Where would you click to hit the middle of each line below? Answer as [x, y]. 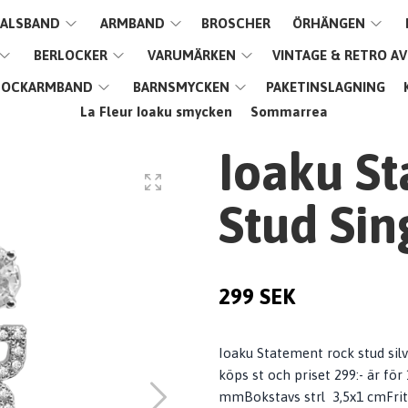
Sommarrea [289, 112]
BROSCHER [235, 23]
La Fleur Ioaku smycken [156, 112]
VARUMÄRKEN [191, 55]
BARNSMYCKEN [181, 87]
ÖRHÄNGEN [328, 23]
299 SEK [257, 296]
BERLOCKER [70, 55]
